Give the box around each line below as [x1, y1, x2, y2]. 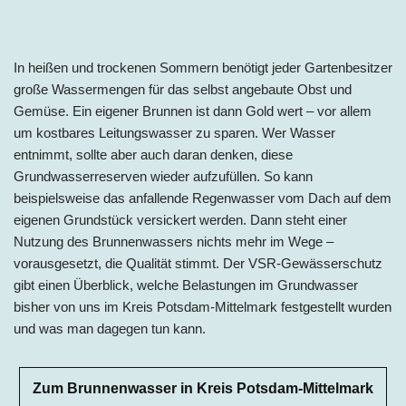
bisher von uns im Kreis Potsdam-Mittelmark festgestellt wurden [14, 298, 391, 314]
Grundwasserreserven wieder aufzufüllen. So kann [14, 168, 313, 184]
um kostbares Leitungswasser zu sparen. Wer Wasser [14, 124, 335, 140]
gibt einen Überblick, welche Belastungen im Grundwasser [14, 276, 358, 293]
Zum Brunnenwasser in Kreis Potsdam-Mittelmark [33, 380, 373, 396]
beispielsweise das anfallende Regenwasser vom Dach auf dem [14, 189, 391, 206]
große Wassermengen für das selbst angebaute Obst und [14, 81, 352, 97]
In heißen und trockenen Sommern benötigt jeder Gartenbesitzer [14, 59, 392, 75]
